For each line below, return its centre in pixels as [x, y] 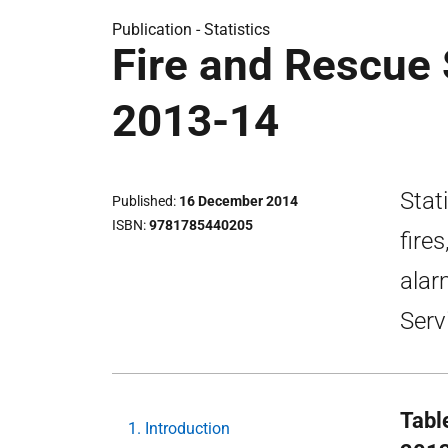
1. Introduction [179, 428]
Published [142, 201]
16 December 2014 [238, 201]
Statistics [237, 29]
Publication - [158, 29]
